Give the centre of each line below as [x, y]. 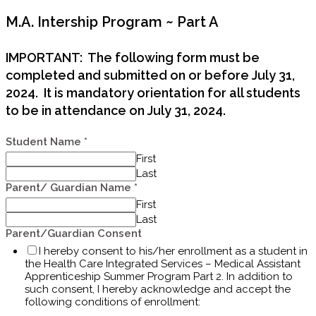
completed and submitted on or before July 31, [150, 75]
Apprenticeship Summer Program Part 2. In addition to [159, 277]
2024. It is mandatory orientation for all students [153, 92]
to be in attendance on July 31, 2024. [116, 110]
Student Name [45, 142]
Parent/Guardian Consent [74, 234]
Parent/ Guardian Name [70, 188]
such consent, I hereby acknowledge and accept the [158, 290]
